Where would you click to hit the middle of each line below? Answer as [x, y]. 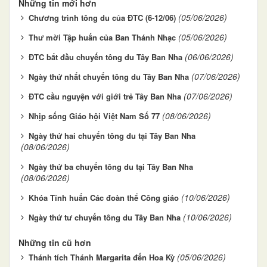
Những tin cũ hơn [55, 242]
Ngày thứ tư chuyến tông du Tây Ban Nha [105, 217]
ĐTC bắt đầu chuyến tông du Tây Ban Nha [105, 57]
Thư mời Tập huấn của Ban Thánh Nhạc [102, 37]
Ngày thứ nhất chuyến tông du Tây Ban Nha [109, 76]
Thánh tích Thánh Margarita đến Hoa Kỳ [102, 257]
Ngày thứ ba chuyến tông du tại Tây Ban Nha [111, 166]
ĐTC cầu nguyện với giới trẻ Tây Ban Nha [105, 96]
